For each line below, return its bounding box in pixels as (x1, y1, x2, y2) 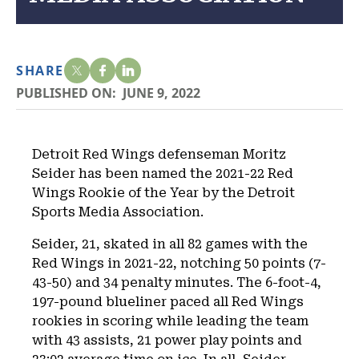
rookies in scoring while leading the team (32, 313, 309, 329)
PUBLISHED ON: (16, 84, 116, 102)
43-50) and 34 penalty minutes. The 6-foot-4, (32, 275, 321, 290)
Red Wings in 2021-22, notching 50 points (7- (32, 256, 326, 271)
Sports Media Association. (32, 204, 204, 220)
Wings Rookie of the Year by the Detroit (32, 185, 295, 200)
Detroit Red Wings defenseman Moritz (32, 147, 286, 162)
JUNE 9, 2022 (123, 84, 200, 102)
